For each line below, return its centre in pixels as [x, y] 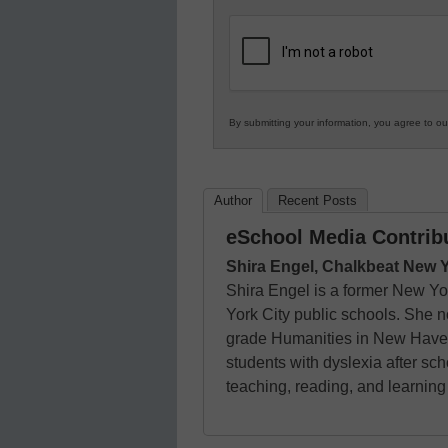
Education [267, 50]
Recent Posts [317, 201]
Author [233, 201]
